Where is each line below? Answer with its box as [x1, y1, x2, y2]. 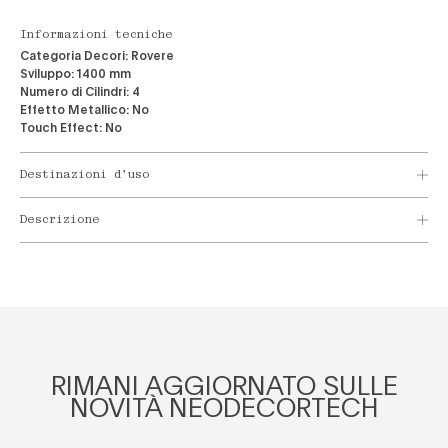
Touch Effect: [20, 119, 102, 135]
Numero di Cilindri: [20, 83, 129, 99]
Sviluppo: [20, 65, 74, 81]
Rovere [131, 47, 174, 63]
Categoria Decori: [20, 47, 128, 63]
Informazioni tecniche [20, 30, 173, 41]
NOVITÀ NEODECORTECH [69, 389, 379, 424]
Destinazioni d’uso [20, 170, 150, 181]
